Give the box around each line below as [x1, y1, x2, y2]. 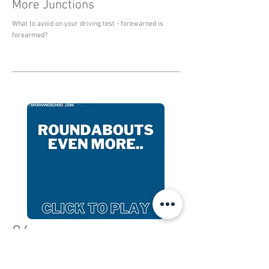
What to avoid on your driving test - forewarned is [12, 20, 163, 28]
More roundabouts [12, 249, 110, 264]
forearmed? [12, 31, 47, 40]
